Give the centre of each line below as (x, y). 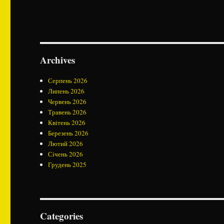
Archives (58, 60)
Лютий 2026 (66, 143)
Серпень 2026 (68, 80)
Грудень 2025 (67, 164)
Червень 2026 (67, 101)
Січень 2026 (66, 154)
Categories (62, 216)
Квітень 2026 (67, 122)
